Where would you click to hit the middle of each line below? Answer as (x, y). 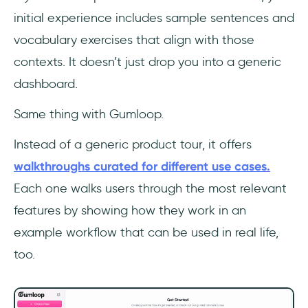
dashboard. (46, 84)
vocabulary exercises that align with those (134, 40)
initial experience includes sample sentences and (154, 18)
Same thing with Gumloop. (90, 114)
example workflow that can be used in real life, (146, 232)
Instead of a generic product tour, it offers (133, 144)
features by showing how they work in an (130, 210)
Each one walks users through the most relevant (150, 188)
